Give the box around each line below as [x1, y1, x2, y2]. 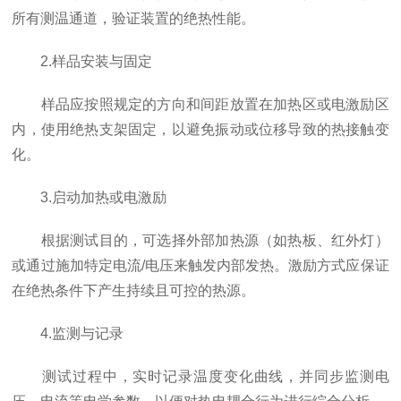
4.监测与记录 [12, 326, 124, 341]
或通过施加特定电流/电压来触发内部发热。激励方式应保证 [12, 258, 389, 273]
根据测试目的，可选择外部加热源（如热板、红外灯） [12, 233, 389, 248]
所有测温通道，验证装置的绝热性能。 [12, 11, 256, 26]
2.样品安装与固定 [12, 54, 153, 69]
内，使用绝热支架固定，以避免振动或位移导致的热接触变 [12, 122, 389, 137]
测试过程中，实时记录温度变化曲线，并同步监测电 [12, 369, 389, 384]
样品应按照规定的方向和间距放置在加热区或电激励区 [12, 97, 389, 112]
